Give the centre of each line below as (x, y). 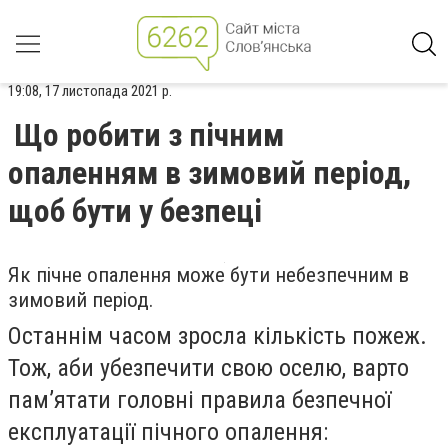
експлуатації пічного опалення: (168, 432)
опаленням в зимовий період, (209, 173)
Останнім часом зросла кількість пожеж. (217, 336)
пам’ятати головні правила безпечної (199, 400)
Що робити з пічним (149, 135)
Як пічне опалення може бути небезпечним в (208, 275)
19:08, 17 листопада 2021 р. (90, 91)
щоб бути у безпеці (135, 211)
